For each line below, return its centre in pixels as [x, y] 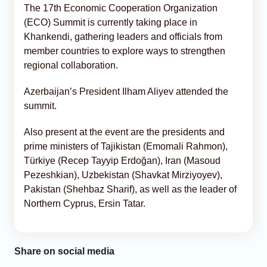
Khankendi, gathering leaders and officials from [123, 36]
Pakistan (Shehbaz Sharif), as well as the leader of [130, 189]
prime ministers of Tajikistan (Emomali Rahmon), [126, 146]
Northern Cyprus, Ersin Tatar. [85, 203]
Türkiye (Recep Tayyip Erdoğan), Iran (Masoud [122, 160]
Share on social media [64, 251]
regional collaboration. [71, 65]
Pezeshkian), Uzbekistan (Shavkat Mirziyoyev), [123, 175]
